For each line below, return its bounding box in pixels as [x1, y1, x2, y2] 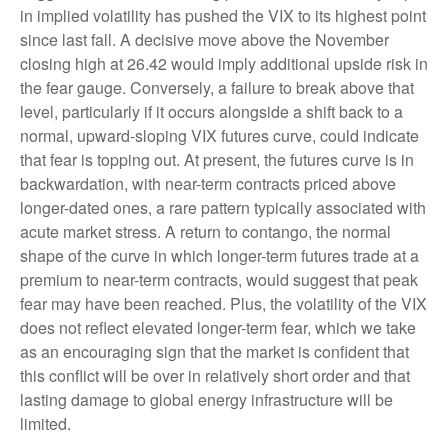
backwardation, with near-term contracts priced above [20, 171, 396, 195]
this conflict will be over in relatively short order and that [20, 363, 410, 387]
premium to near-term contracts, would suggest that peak [20, 267, 418, 291]
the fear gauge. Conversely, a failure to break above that [20, 75, 414, 99]
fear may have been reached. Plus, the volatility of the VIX [20, 291, 427, 315]
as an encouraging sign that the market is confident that [20, 339, 409, 363]
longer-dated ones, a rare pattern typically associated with [20, 195, 426, 219]
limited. [20, 411, 71, 435]
